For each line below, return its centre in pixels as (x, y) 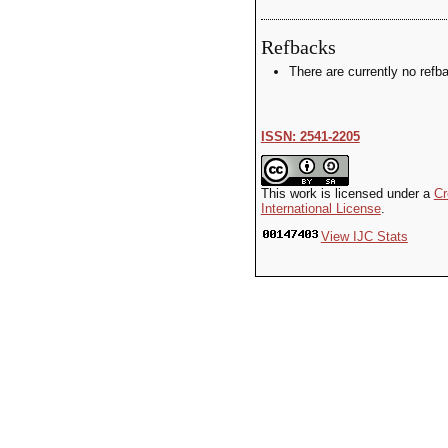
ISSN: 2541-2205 (310, 137)
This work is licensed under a (347, 194)
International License (320, 209)
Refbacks (298, 47)
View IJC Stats (364, 237)
